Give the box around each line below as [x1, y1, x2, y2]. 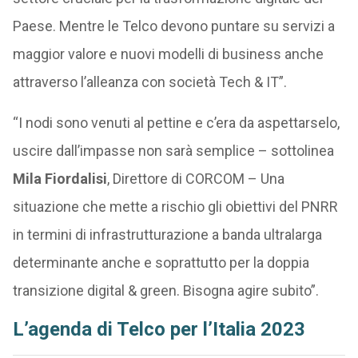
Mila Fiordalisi [12, 170, 107, 187]
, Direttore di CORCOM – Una [106, 170, 284, 187]
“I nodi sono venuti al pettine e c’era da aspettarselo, [12, 114, 340, 131]
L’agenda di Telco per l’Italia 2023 [12, 318, 305, 340]
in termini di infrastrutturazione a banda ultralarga [12, 226, 322, 243]
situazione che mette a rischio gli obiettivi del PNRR [12, 198, 338, 215]
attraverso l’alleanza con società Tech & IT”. [12, 74, 287, 90]
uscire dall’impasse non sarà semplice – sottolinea [12, 142, 334, 159]
